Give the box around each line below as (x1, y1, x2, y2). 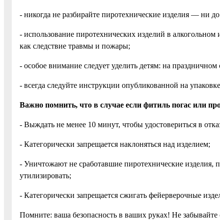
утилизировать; (20, 171, 71, 180)
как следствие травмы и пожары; (20, 41, 130, 50)
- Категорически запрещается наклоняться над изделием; (20, 139, 210, 148)
